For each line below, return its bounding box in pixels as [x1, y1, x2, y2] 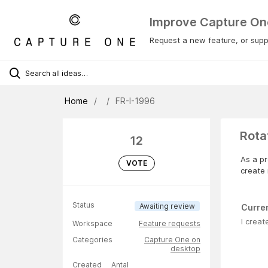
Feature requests [139, 219, 200, 229]
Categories [72, 235, 112, 245]
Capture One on [144, 235, 200, 245]
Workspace [72, 219, 112, 229]
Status [72, 200, 95, 210]
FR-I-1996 [115, 96, 155, 106]
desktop [170, 244, 200, 254]
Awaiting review [139, 202, 195, 211]
